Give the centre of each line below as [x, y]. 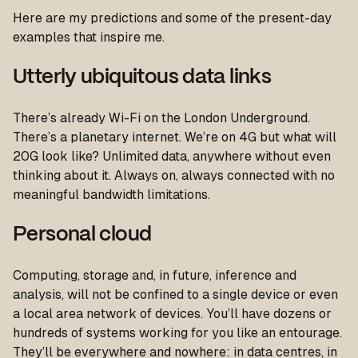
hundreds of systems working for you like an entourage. [177, 333]
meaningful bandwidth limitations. [111, 195]
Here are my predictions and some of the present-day [172, 18]
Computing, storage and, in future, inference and [155, 275]
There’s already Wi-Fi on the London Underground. [161, 118]
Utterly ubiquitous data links [142, 78]
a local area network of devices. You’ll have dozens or [172, 314]
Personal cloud [82, 235]
